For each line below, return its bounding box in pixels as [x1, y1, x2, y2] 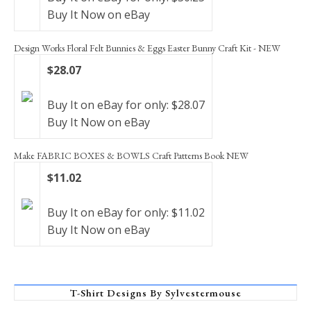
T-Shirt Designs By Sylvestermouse [69, 286, 242, 300]
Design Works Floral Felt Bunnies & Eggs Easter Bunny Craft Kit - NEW [14, 42, 280, 55]
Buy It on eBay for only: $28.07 [47, 97, 205, 113]
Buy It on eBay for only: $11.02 [47, 205, 205, 221]
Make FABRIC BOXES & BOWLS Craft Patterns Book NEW [14, 149, 249, 162]
